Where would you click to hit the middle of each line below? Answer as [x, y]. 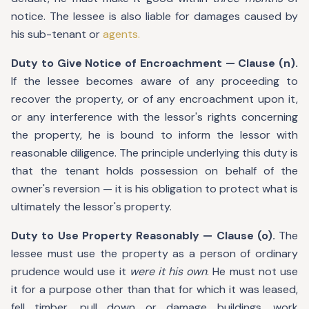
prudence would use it [70, 271]
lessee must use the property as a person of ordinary [154, 253]
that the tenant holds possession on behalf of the [154, 171]
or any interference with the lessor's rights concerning [154, 117]
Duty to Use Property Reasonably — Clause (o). [143, 236]
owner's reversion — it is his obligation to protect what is [154, 189]
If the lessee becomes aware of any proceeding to [154, 81]
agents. [121, 34]
